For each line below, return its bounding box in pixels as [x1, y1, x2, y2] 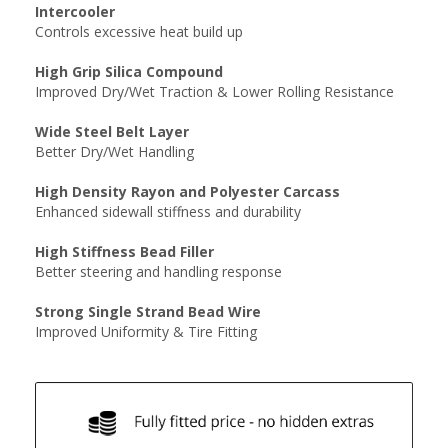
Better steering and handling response [35, 262, 282, 281]
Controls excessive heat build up [35, 22, 243, 41]
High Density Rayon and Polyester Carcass [35, 182, 340, 201]
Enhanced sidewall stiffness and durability [35, 202, 301, 221]
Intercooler [35, 2, 115, 21]
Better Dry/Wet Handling [35, 142, 194, 161]
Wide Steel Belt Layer [35, 122, 189, 141]
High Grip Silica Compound [35, 62, 223, 81]
